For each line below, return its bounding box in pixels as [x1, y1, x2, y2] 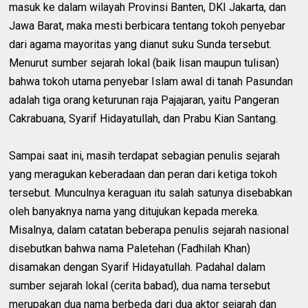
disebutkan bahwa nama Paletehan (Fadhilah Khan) [9, 242, 251, 255]
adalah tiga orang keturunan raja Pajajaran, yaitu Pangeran [9, 93, 280, 107]
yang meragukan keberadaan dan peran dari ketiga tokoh [9, 168, 278, 181]
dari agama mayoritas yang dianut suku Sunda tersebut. [9, 38, 272, 51]
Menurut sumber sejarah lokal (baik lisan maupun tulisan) [9, 56, 280, 69]
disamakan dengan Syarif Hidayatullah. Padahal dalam [9, 261, 266, 274]
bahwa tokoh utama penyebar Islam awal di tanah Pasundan [9, 75, 294, 88]
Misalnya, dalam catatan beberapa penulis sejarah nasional [9, 223, 289, 236]
